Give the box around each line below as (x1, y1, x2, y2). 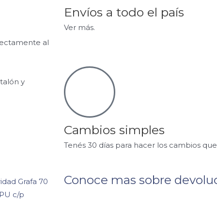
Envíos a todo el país (64, 5, 184, 20)
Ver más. (64, 23, 95, 32)
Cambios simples (64, 122, 165, 137)
